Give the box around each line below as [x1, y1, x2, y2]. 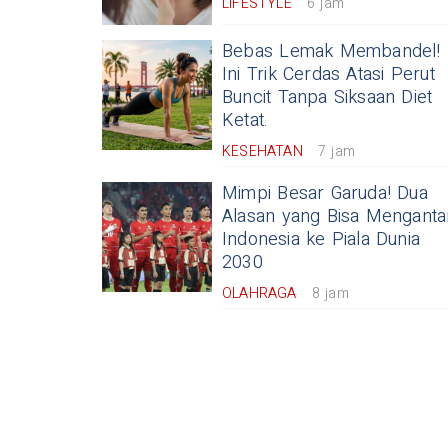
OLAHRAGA [222, 283, 297, 304]
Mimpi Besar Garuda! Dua [222, 180, 428, 207]
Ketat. [222, 107, 269, 134]
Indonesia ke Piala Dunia [222, 226, 421, 253]
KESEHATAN [222, 141, 303, 162]
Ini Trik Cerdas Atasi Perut [222, 61, 435, 88]
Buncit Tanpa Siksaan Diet [222, 84, 433, 111]
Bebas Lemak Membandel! [222, 38, 441, 65]
